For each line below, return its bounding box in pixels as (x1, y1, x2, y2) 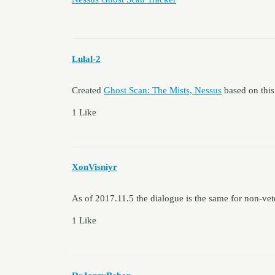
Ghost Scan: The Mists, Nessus (104, 85, 222, 95)
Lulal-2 (72, 53, 101, 64)
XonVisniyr (72, 162, 117, 172)
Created (72, 85, 104, 95)
